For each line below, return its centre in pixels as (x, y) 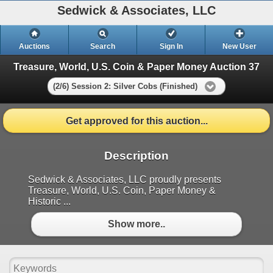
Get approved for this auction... (136, 121)
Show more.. (136, 224)
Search (103, 46)
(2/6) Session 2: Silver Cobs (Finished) (125, 86)
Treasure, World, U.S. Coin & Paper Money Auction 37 (136, 66)
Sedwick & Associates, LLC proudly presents (125, 179)
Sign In (171, 46)
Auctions (34, 46)
